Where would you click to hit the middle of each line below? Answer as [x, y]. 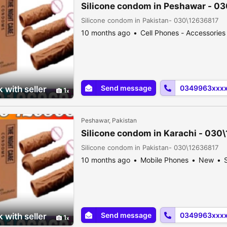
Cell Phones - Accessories [183, 33]
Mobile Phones [164, 160]
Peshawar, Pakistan [109, 120]
